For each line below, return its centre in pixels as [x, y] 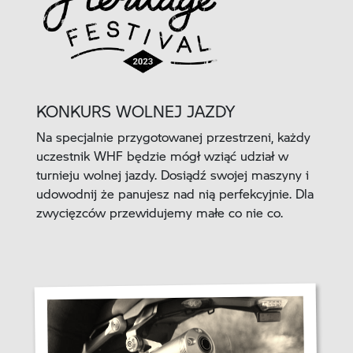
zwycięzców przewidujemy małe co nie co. [159, 212]
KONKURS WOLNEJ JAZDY [135, 111]
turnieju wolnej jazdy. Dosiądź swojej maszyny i [172, 174]
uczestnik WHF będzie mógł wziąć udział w [162, 155]
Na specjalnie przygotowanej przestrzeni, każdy [173, 136]
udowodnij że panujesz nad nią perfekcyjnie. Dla [175, 193]
